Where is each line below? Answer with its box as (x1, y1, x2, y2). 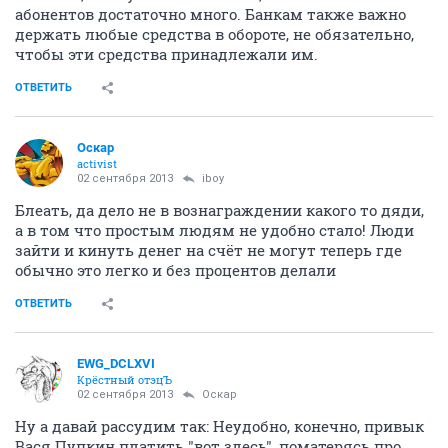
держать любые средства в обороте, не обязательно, (15, 24, 414, 44)
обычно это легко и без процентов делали (15, 260, 336, 280)
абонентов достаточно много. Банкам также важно (15, 4, 406, 24)
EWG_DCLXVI (77, 356, 155, 371)
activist (77, 156, 117, 171)
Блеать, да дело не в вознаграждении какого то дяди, (15, 200, 424, 220)
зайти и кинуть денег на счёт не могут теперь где (15, 240, 402, 260)
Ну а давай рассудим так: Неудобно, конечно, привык (15, 416, 424, 436)
